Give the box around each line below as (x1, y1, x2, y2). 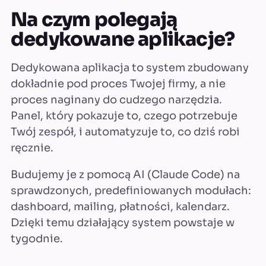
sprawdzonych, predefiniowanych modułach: (11, 184, 251, 197)
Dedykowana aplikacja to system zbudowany (11, 61, 249, 74)
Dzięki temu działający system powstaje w (11, 216, 235, 229)
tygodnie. (11, 232, 63, 245)
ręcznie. (11, 141, 53, 154)
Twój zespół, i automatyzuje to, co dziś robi (11, 125, 240, 138)
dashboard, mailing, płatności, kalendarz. (11, 200, 230, 213)
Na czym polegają (11, 8, 178, 31)
